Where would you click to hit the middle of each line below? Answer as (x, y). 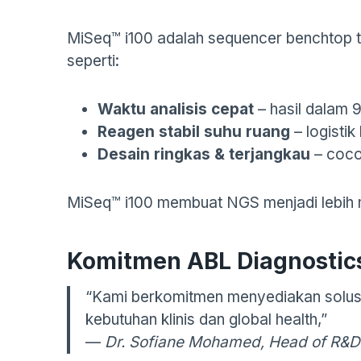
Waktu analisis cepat (176, 109)
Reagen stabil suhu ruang (194, 132)
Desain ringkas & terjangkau (204, 154)
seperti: (93, 61)
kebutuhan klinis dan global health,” (206, 320)
